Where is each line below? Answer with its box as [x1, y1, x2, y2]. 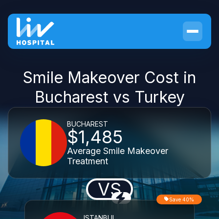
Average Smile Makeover [67, 145, 168, 156]
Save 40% [169, 197, 194, 202]
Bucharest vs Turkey [34, 88, 185, 107]
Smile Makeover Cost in [23, 68, 196, 87]
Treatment [67, 155, 108, 166]
